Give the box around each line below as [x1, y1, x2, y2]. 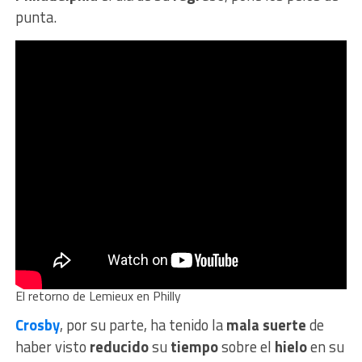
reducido [89, 335, 152, 359]
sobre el [221, 335, 275, 359]
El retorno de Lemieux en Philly [15, 286, 181, 306]
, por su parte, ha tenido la [59, 314, 226, 337]
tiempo [170, 335, 221, 359]
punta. [15, 6, 57, 29]
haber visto [15, 335, 90, 359]
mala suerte [225, 314, 306, 337]
